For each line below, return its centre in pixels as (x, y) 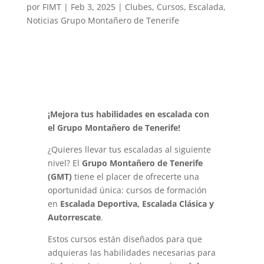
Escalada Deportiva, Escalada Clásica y (137, 204)
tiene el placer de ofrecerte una (135, 176)
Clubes (138, 7)
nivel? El (65, 163)
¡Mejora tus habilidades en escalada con (128, 114)
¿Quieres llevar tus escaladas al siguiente (129, 149)
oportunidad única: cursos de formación (127, 190)
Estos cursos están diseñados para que (125, 239)
